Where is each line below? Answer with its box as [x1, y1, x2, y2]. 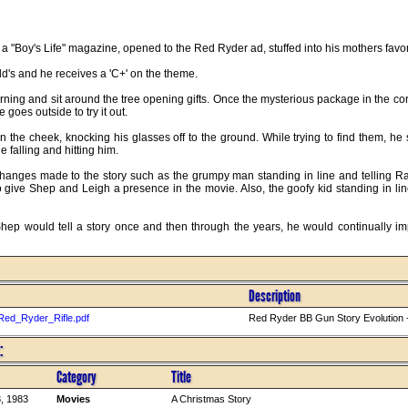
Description [248, 285, 301, 306]
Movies [56, 393, 90, 404]
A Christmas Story [170, 393, 251, 404]
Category [56, 366, 97, 387]
